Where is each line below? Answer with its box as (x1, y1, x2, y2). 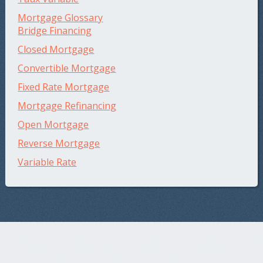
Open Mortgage (18, 117, 89, 131)
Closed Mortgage (18, 42, 95, 56)
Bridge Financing (18, 23, 92, 37)
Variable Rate (18, 155, 77, 168)
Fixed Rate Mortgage (18, 80, 110, 93)
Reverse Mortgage (18, 136, 100, 150)
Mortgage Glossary (18, 11, 103, 24)
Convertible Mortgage (18, 61, 116, 75)
